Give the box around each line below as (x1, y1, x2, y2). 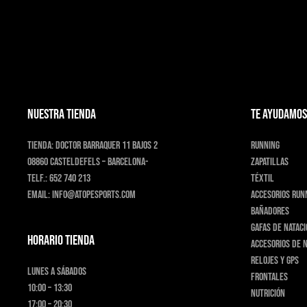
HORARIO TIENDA (27, 232, 95, 249)
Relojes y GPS (251, 254, 299, 267)
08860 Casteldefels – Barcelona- (27, 156, 148, 169)
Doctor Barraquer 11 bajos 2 (56, 139, 158, 152)
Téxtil (251, 172, 274, 185)
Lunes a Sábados (27, 265, 86, 278)
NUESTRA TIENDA (27, 106, 96, 123)
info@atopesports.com (52, 188, 136, 201)
